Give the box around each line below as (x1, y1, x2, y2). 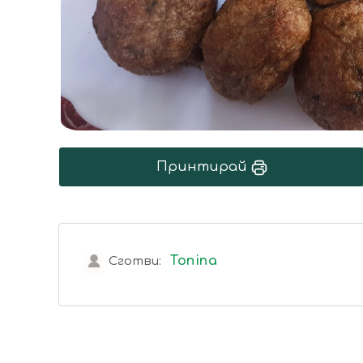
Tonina (170, 254, 217, 269)
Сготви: (105, 254, 164, 269)
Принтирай (156, 160, 251, 175)
